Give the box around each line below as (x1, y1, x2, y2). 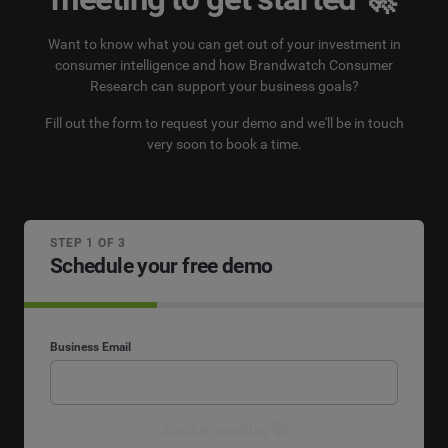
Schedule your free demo (50, 253, 273, 278)
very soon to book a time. (146, 135, 302, 152)
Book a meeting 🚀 (161, 419, 287, 439)
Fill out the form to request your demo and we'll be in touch (44, 114, 404, 131)
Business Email (50, 340, 131, 355)
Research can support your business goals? (89, 78, 359, 95)
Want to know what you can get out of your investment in (47, 36, 401, 53)
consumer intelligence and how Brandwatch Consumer (55, 57, 393, 74)
